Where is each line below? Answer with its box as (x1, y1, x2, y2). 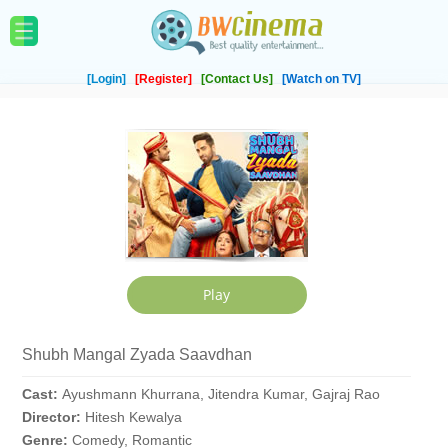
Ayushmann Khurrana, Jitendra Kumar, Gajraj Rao (61, 386, 380, 402)
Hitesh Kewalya (84, 409, 182, 425)
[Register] (135, 72, 195, 86)
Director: (21, 409, 85, 425)
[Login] (87, 72, 129, 86)
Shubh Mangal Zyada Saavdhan (21, 346, 252, 363)
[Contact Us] (201, 72, 276, 86)
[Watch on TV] (282, 72, 361, 86)
